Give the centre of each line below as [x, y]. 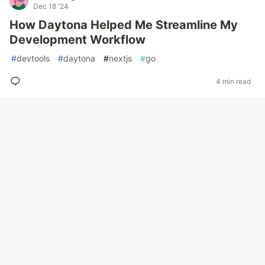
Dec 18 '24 [51, 6]
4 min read [233, 81]
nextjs [120, 58]
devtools [33, 58]
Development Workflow [77, 40]
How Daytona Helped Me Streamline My [124, 25]
